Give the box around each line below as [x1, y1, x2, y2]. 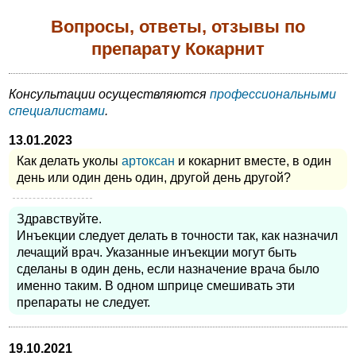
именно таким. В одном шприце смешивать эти [17, 278, 295, 292]
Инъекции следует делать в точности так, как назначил [17, 228, 338, 242]
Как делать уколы [17, 153, 122, 168]
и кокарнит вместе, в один [175, 153, 331, 168]
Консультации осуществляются [9, 87, 210, 102]
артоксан [122, 153, 175, 168]
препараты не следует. [17, 295, 150, 309]
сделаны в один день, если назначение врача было [17, 261, 319, 276]
